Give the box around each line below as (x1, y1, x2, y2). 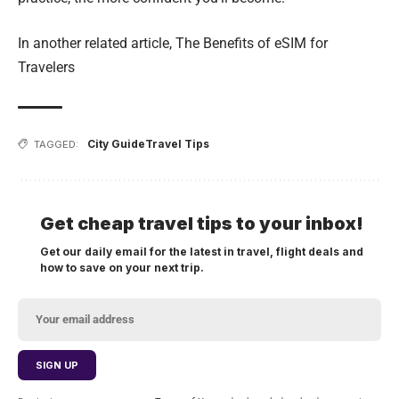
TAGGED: (34, 137, 78, 151)
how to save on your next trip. (40, 260, 204, 274)
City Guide (87, 136, 145, 151)
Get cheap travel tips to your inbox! (40, 212, 363, 234)
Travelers (18, 58, 75, 76)
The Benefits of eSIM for (175, 34, 328, 52)
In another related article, (18, 34, 175, 52)
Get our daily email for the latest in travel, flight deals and (40, 244, 363, 258)
